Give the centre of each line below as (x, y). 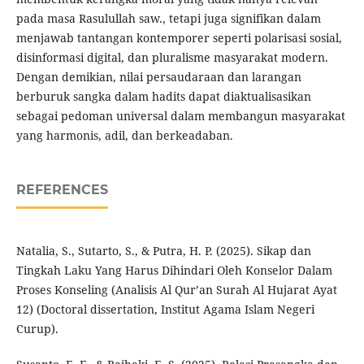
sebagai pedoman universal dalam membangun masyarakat (180, 116)
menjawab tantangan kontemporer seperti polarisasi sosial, (179, 38)
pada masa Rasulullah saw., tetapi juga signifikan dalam (168, 19)
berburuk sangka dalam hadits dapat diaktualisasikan (163, 97)
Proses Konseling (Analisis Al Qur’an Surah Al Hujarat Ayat (176, 290)
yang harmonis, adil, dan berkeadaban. (124, 136)
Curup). (37, 329)
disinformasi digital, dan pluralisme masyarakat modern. (172, 58)
